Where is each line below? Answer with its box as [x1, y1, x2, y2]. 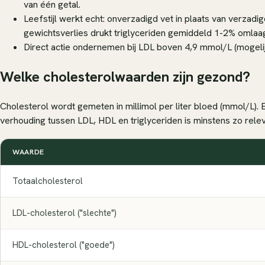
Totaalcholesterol [12, 174, 83, 187]
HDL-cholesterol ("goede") [12, 238, 115, 251]
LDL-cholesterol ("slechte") [12, 206, 117, 219]
